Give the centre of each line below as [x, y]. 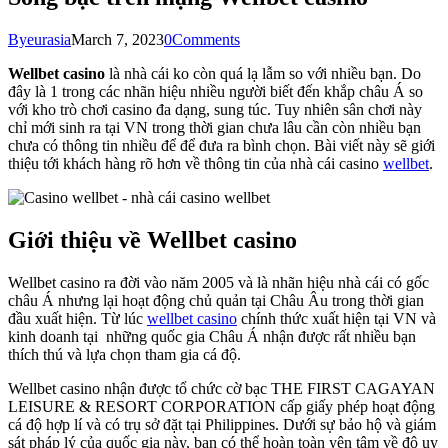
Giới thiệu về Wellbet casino [152, 239]
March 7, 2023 [117, 39]
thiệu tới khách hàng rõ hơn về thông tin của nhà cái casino [195, 163]
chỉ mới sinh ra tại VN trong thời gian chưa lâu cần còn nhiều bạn [214, 127]
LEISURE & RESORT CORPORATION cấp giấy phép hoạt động [221, 406]
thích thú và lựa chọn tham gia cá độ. [124, 354]
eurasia [49, 39]
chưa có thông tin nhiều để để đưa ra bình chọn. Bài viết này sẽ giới [221, 145]
